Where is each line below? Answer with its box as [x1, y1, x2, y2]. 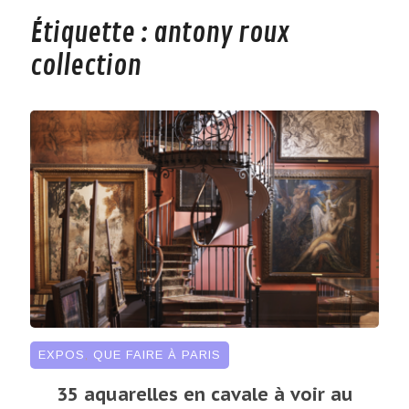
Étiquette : [29, 16, 153, 51]
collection [29, 49, 142, 84]
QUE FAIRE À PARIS [92, 347, 221, 362]
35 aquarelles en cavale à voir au [56, 382, 353, 406]
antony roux [152, 16, 290, 51]
